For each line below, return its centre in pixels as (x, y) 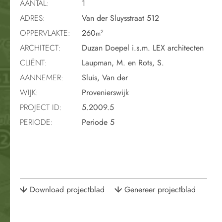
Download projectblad (67, 189)
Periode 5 (97, 122)
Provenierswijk (104, 92)
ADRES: (32, 18)
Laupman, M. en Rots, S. (122, 62)
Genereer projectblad (160, 189)
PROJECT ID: (41, 107)
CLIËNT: (33, 62)
